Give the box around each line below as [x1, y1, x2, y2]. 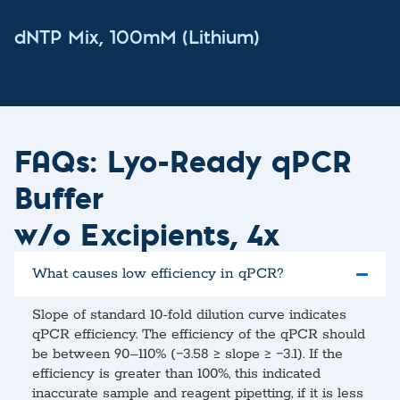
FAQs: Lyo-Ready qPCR [14, 139, 352, 182]
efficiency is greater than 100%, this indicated [32, 365, 321, 384]
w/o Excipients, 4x [14, 212, 279, 255]
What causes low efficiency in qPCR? [32, 264, 284, 284]
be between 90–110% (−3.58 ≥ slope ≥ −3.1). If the [32, 346, 343, 364]
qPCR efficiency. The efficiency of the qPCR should [32, 326, 365, 345]
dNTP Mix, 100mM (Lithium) [14, 30, 259, 49]
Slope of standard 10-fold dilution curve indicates [32, 306, 346, 325]
